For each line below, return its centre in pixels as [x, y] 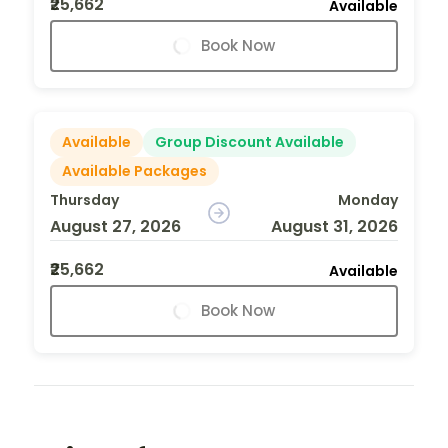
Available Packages [134, 170]
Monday [367, 199]
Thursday [84, 199]
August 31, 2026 [334, 226]
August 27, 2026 [115, 226]
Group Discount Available [249, 141]
